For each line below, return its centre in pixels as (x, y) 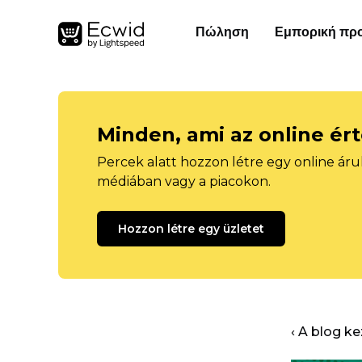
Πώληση (222, 32)
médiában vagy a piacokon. (184, 181)
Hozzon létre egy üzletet (191, 229)
